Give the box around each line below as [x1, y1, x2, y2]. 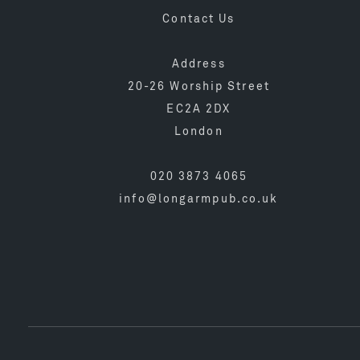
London [174, 126, 223, 137]
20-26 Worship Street [127, 81, 270, 92]
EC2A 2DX [166, 104, 231, 115]
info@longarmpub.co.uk [119, 194, 279, 205]
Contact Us [162, 14, 235, 25]
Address [171, 59, 226, 70]
